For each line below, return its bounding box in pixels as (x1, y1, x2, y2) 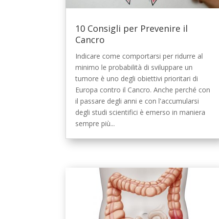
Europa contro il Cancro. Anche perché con (75, 85, 211, 94)
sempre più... (75, 118, 115, 128)
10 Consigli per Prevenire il (75, 22, 188, 34)
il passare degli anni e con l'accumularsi (75, 96, 199, 106)
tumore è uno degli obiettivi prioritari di (75, 73, 198, 83)
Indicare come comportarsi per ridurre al (75, 51, 203, 61)
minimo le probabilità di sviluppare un (75, 62, 193, 72)
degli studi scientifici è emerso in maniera (75, 107, 206, 117)
